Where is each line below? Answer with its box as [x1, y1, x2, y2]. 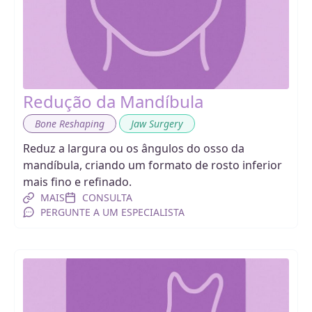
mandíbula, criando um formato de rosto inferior [23, 157, 282, 173]
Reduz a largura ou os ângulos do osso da [23, 141, 244, 156]
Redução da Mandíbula [23, 90, 203, 113]
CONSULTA [82, 191, 132, 204]
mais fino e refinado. [23, 174, 132, 189]
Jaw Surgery [131, 117, 183, 130]
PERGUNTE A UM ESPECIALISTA [40, 205, 185, 219]
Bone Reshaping [35, 117, 104, 130]
